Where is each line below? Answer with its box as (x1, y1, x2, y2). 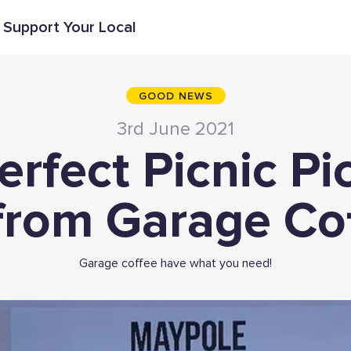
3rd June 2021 (117, 120, 234, 139)
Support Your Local (3, 20, 136, 35)
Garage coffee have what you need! (79, 257, 272, 270)
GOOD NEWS (138, 91, 213, 102)
